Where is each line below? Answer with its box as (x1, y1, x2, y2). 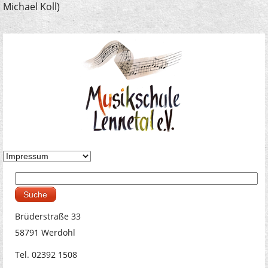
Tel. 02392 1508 (14, 248, 77, 260)
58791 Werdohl (14, 226, 75, 238)
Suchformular (14, 182, 83, 199)
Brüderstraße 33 (14, 210, 81, 222)
